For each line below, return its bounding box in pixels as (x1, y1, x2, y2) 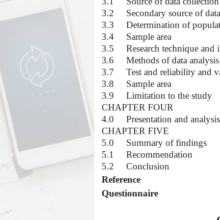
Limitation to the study (126, 90, 212, 101)
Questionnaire (102, 188, 158, 198)
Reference (102, 174, 140, 185)
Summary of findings (126, 137, 207, 148)
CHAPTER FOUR (102, 102, 173, 112)
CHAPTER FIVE (102, 126, 169, 136)
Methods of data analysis (126, 55, 219, 65)
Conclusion (126, 161, 169, 171)
